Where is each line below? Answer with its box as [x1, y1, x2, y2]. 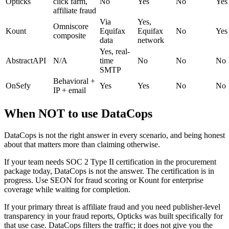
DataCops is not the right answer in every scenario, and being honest [4, 130, 225, 140]
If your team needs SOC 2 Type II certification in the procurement [4, 157, 216, 166]
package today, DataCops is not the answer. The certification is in [4, 166, 214, 175]
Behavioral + [53, 76, 95, 85]
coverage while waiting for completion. [4, 185, 130, 194]
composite [53, 31, 86, 40]
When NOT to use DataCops [4, 106, 152, 120]
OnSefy [6, 81, 31, 90]
